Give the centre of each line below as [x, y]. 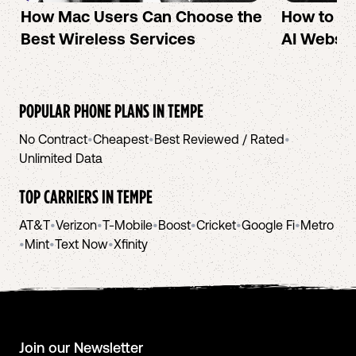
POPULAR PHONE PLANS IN [93, 110]
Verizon [76, 225]
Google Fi [268, 225]
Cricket [216, 225]
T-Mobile [128, 225]
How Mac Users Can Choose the [141, 16]
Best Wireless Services [108, 39]
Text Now [81, 244]
